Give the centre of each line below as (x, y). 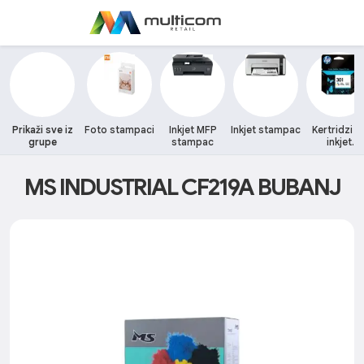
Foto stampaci (119, 130)
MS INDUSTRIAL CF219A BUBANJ (182, 187)
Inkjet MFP (193, 130)
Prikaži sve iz (42, 130)
